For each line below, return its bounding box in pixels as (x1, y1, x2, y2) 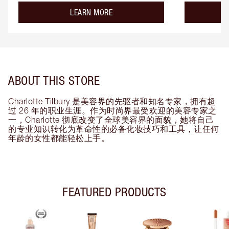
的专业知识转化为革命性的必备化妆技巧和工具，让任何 (8, 124, 219, 133)
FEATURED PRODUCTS (62, 184, 167, 199)
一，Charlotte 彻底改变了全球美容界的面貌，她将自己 (8, 114, 214, 124)
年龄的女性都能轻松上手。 (8, 133, 109, 143)
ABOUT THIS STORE (8, 73, 100, 87)
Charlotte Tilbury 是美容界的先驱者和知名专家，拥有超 (8, 96, 216, 106)
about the (112, 7, 142, 16)
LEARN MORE (70, 7, 112, 17)
